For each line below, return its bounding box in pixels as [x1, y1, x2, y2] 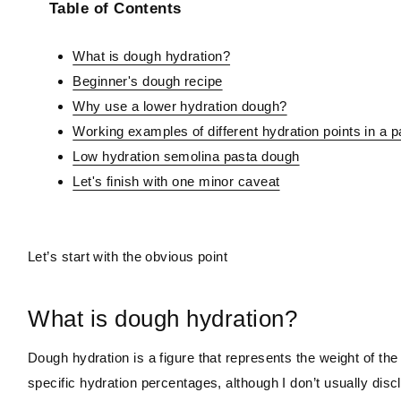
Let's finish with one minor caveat [73, 173, 280, 189]
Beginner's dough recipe [73, 73, 223, 89]
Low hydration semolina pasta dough [73, 148, 300, 164]
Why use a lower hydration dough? [73, 98, 287, 114]
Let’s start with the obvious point [28, 248, 228, 264]
